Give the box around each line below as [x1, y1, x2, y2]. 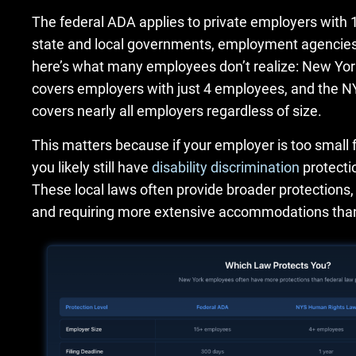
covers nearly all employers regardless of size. [32, 103, 322, 120]
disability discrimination [152, 158, 300, 176]
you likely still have [32, 158, 149, 176]
